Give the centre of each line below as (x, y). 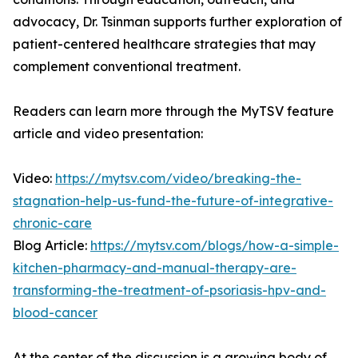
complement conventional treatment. (127, 67)
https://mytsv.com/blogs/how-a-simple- (215, 246)
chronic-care (52, 223)
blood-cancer (55, 313)
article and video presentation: (108, 134)
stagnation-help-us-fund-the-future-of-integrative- (173, 201)
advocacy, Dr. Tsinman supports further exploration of (177, 22)
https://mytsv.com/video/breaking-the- (178, 179)
